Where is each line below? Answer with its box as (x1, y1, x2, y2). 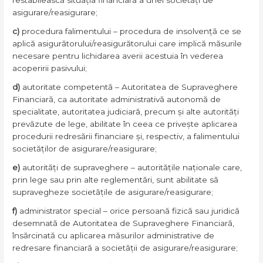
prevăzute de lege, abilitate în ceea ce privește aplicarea (12, 119, 238, 129)
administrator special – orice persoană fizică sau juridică (19, 205, 240, 215)
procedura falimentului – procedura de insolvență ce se (22, 26, 242, 36)
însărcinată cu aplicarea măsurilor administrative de (12, 230, 215, 240)
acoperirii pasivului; (12, 63, 87, 73)
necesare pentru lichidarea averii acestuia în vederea (12, 51, 224, 61)
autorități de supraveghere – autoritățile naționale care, (22, 162, 242, 172)
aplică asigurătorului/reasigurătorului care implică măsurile (12, 39, 242, 49)
